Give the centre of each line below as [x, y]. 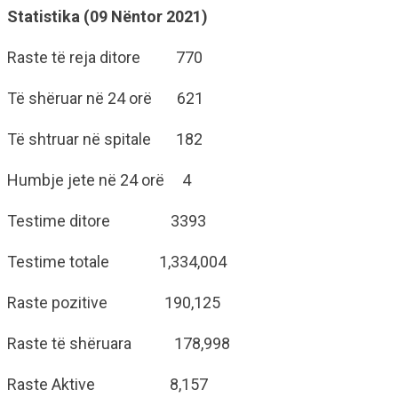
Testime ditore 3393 [107, 221]
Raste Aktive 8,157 [107, 384]
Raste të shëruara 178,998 [119, 343]
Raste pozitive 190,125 [114, 302]
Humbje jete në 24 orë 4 [99, 180]
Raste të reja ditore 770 [105, 57]
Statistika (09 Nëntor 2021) [107, 16]
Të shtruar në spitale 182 [105, 139]
